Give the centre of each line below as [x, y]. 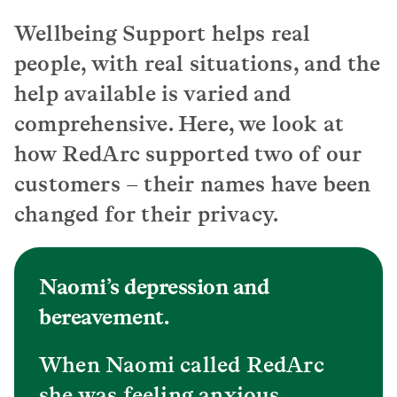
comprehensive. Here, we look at [179, 123]
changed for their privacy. [147, 214]
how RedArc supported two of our [188, 153]
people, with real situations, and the [198, 63]
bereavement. [104, 316]
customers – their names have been [193, 183]
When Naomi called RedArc [182, 364]
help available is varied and [153, 93]
